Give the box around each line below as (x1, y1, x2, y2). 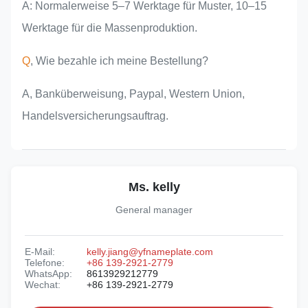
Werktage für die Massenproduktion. (22, 22, 197, 34)
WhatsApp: (25, 268, 72, 280)
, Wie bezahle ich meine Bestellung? (30, 55, 208, 67)
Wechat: (25, 279, 60, 291)
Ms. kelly (128, 180, 180, 195)
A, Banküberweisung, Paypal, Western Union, (22, 88, 245, 100)
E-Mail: (25, 246, 55, 258)
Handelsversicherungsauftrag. (22, 110, 168, 122)
